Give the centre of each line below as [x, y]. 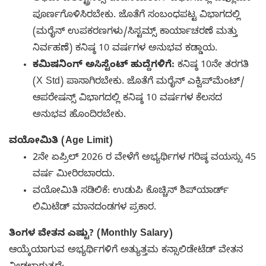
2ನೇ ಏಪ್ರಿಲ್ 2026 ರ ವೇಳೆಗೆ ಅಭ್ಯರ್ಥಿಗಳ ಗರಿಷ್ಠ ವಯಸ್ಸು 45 [144, 158]
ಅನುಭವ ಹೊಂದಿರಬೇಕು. [79, 115]
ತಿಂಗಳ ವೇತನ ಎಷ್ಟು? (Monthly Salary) [91, 234]
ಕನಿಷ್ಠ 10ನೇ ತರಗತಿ [212, 66]
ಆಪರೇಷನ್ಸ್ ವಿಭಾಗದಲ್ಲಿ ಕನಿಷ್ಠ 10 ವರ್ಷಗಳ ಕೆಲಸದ [127, 99]
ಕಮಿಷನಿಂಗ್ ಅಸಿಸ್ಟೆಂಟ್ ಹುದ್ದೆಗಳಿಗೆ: [104, 66]
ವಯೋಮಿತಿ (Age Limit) [61, 142]
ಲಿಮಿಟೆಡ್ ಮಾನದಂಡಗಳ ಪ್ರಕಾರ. [94, 208]
